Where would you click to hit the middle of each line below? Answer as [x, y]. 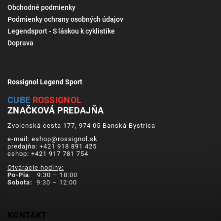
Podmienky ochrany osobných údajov [65, 19]
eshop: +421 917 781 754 [48, 154]
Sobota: [20, 182]
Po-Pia [18, 175]
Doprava [20, 43]
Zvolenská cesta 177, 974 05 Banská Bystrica [81, 125]
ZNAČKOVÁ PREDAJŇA [56, 110]
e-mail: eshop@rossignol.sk [53, 139]
